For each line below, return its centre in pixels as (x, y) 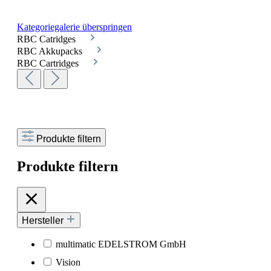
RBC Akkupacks (51, 51)
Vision (68, 262)
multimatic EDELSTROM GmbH (121, 244)
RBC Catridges (47, 39)
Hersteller (44, 220)
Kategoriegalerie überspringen (74, 27)
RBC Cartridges (49, 63)
